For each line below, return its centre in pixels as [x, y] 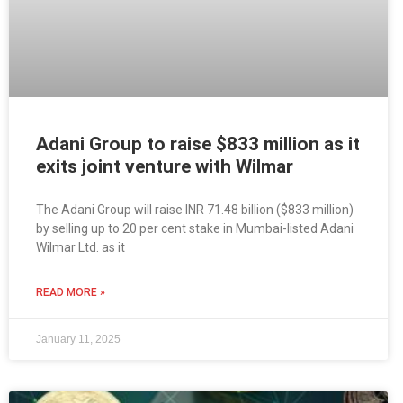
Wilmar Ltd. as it [81, 248]
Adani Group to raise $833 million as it [198, 144]
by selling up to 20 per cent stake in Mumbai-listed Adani [195, 229]
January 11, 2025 [78, 340]
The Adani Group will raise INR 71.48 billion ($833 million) [195, 210]
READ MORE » [71, 293]
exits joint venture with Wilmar [165, 167]
